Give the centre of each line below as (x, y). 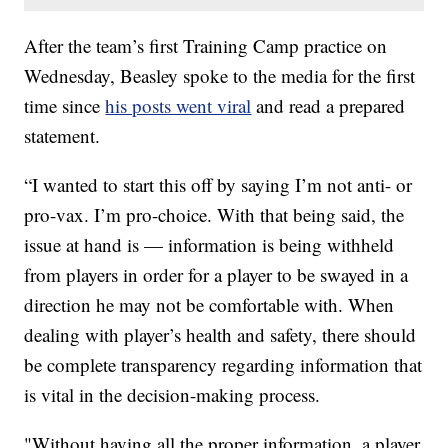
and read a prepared (328, 106)
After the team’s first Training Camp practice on (206, 46)
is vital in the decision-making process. (172, 395)
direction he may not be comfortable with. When (209, 305)
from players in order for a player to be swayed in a (216, 275)
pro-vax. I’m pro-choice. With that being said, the (214, 215)
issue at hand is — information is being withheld (209, 245)
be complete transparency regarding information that (223, 365)
